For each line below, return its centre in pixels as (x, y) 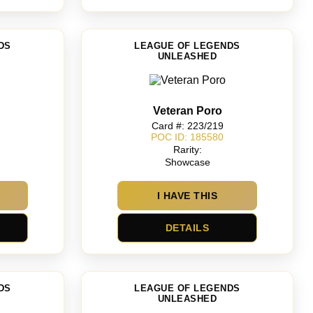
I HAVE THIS (187, 196)
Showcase (187, 162)
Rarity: (187, 149)
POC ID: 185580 (187, 137)
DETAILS (187, 228)
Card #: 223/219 (187, 125)
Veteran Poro (187, 110)
